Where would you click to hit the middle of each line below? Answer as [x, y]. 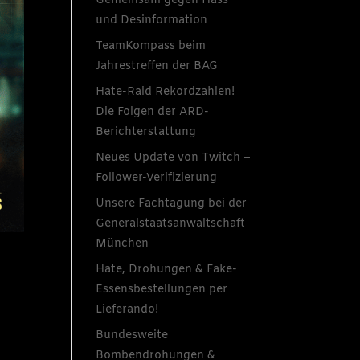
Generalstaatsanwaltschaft [171, 223]
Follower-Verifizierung [157, 178]
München [123, 243]
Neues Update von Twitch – [174, 157]
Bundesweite [132, 335]
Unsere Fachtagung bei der [172, 203]
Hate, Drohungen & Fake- [167, 269]
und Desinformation [152, 20]
